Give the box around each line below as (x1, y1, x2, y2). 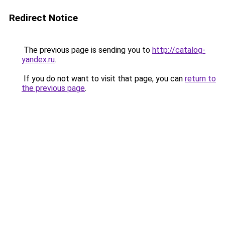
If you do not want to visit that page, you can (22, 74, 185, 83)
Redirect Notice (9, 12, 78, 24)
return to (185, 74, 216, 83)
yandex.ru (22, 55, 55, 64)
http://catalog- (152, 45, 205, 55)
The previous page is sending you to (22, 45, 152, 55)
